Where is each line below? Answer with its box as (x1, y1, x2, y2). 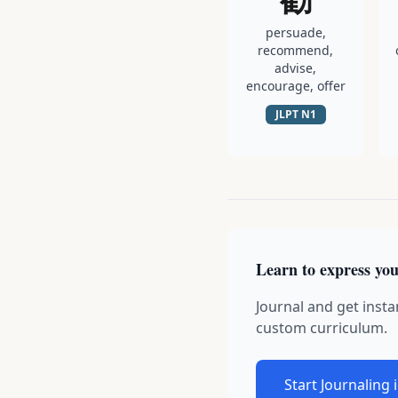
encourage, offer (245, 77, 346, 94)
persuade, (265, 24, 326, 41)
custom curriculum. (256, 318, 387, 338)
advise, (275, 60, 317, 76)
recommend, (258, 42, 334, 59)
